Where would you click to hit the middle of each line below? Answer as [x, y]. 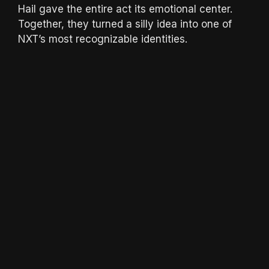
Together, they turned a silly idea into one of [125, 24]
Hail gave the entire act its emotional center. [125, 9]
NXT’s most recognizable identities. [103, 39]
